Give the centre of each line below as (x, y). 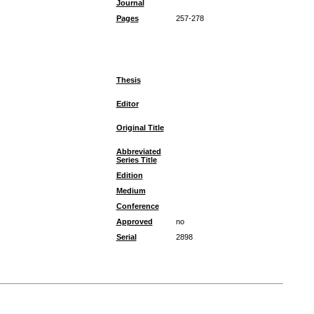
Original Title (140, 128)
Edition (129, 175)
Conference (137, 206)
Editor (127, 104)
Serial (126, 237)
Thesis (128, 80)
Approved (134, 221)
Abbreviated (138, 151)
